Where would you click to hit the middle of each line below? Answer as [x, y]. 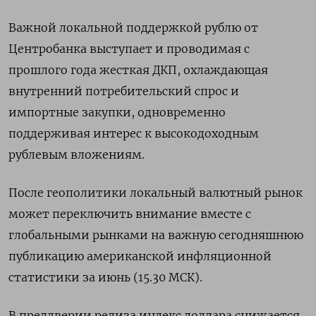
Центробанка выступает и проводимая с [129, 49]
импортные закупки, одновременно [117, 112]
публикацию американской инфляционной [140, 256]
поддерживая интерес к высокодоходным [134, 133]
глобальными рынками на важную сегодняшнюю [156, 235]
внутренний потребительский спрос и [124, 91]
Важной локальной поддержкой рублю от [133, 28]
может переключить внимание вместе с [130, 214]
